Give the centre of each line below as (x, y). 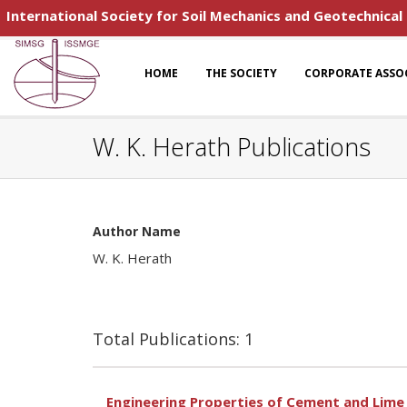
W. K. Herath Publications (232, 147)
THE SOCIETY (241, 73)
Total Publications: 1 (173, 339)
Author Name (137, 231)
